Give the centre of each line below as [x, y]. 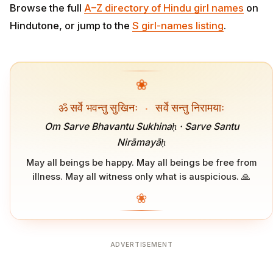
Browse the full [47, 8]
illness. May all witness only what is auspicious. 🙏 [141, 177]
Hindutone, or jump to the [71, 26]
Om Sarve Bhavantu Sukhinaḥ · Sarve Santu [141, 127]
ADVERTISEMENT [141, 245]
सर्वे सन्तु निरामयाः [189, 107]
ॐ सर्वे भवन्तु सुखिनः [99, 107]
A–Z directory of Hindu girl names [164, 8]
